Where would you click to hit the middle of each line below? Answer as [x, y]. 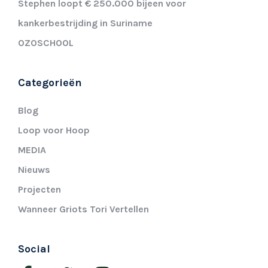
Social [34, 249]
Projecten [39, 189]
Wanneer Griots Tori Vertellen [83, 209]
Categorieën [50, 82]
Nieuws [34, 169]
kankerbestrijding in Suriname [85, 23]
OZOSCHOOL [46, 42]
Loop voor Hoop [54, 130]
